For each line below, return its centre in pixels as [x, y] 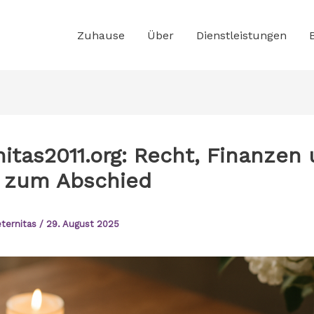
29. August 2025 [83, 224]
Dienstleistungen [241, 35]
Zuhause [101, 35]
